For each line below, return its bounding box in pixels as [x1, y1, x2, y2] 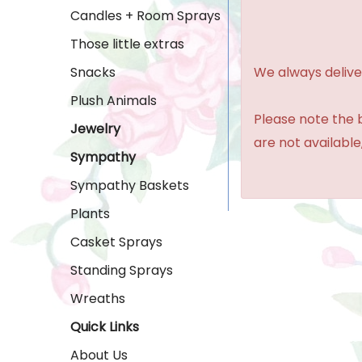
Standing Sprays [70, 261, 173, 280]
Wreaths [70, 289, 125, 308]
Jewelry [70, 120, 120, 138]
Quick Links [70, 318, 139, 336]
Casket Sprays [70, 233, 162, 251]
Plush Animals [70, 91, 157, 110]
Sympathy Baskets [70, 176, 189, 195]
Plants [70, 204, 110, 223]
